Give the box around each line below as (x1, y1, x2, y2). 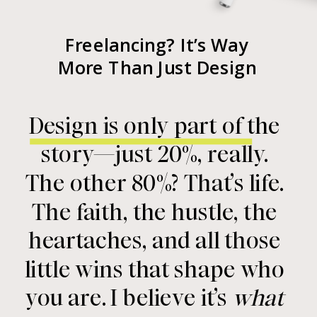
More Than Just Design (57, 55, 256, 79)
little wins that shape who (25, 254, 284, 285)
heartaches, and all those (28, 225, 281, 257)
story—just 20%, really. (41, 139, 268, 171)
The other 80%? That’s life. (25, 168, 284, 200)
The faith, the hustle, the (31, 197, 278, 228)
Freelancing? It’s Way (65, 32, 249, 57)
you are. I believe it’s (25, 283, 233, 314)
